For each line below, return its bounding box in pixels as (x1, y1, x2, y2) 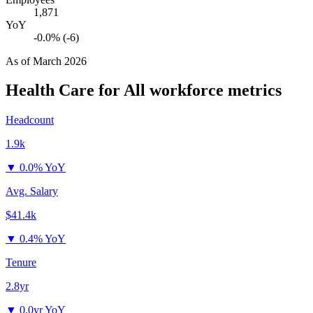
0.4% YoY (20, 233, 66, 245)
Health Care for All (6, 81, 145, 100)
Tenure (6, 256, 36, 269)
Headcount (6, 114, 54, 126)
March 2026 (33, 54, 87, 67)
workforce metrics (145, 81, 282, 100)
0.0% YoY (20, 161, 66, 174)
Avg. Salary (6, 185, 58, 198)
